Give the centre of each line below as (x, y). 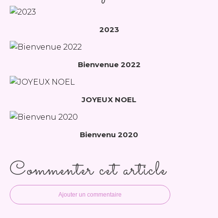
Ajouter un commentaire (90, 195)
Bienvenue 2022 (109, 64)
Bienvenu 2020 (109, 135)
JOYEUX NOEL (109, 100)
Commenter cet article (88, 170)
